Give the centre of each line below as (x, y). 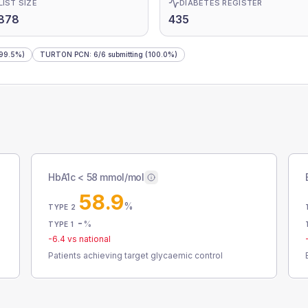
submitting (124, 54)
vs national (88, 239)
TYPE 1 (61, 224)
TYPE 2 (62, 207)
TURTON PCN (65, 54)
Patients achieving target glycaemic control (136, 255)
